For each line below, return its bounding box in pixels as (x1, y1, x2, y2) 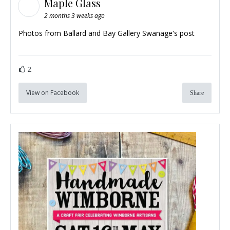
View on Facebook (26, 88, 79, 98)
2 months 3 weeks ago (44, 11, 105, 21)
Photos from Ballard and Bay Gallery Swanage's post (18, 28, 195, 39)
